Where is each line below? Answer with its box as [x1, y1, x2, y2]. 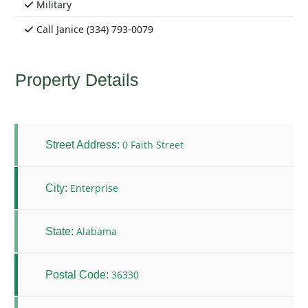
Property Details [14, 70, 139, 90]
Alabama [76, 225, 117, 239]
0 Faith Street [122, 138, 184, 152]
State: [45, 225, 74, 237]
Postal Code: [45, 268, 109, 280]
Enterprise [70, 181, 118, 195]
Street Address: [45, 138, 120, 151]
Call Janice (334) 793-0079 [34, 23, 153, 36]
